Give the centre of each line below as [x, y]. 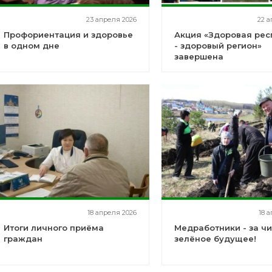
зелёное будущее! [216, 239]
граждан [23, 239]
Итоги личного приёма [53, 228]
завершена [199, 56]
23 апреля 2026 [112, 19]
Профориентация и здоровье [68, 35]
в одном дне [31, 46]
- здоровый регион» [218, 46]
